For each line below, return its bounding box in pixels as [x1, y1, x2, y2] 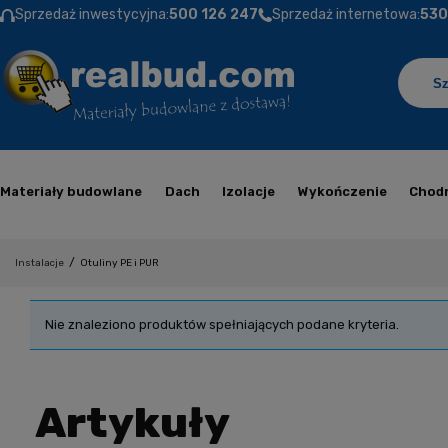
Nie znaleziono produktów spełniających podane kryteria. [45, 317, 399, 332]
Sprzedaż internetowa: [272, 6, 420, 23]
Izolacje [222, 184, 276, 199]
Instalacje [15, 257, 64, 269]
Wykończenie [297, 184, 387, 199]
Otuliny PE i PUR [80, 257, 159, 269]
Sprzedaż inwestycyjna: [15, 6, 169, 23]
